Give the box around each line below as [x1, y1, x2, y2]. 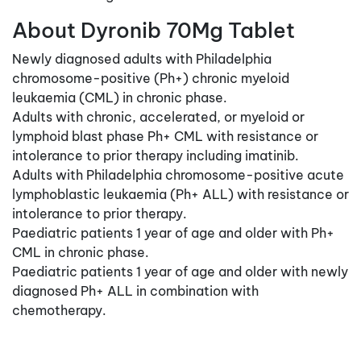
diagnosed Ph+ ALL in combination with [12, 282, 259, 299]
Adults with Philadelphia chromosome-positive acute [12, 166, 344, 183]
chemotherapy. [12, 301, 106, 318]
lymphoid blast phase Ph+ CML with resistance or [12, 127, 318, 144]
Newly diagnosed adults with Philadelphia [12, 50, 272, 67]
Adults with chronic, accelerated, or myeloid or [12, 108, 305, 125]
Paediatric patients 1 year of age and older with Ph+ [12, 224, 334, 241]
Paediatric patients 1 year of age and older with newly [12, 263, 348, 280]
